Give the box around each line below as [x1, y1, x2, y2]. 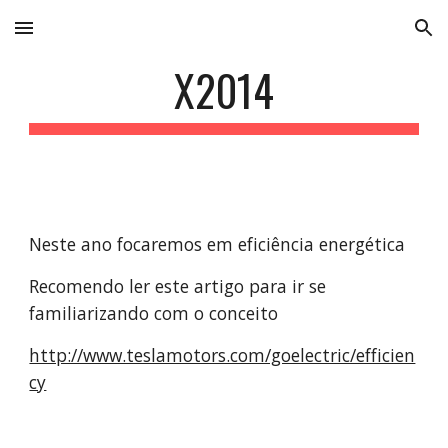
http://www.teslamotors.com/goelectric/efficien [29, 343, 416, 367]
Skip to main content [16, 28, 158, 46]
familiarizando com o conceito [29, 301, 279, 325]
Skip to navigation [307, 28, 432, 46]
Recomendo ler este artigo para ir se [29, 274, 327, 298]
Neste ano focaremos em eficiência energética [29, 232, 406, 256]
